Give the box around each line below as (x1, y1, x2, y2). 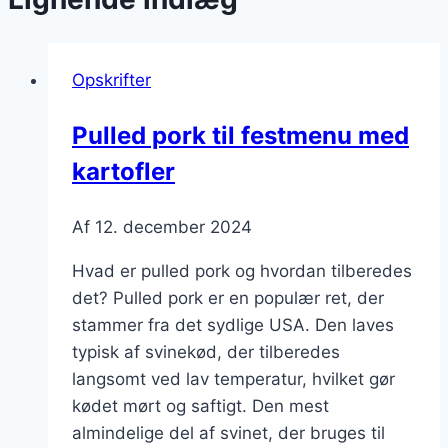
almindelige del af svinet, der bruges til (72, 422, 385, 443)
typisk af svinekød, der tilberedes (72, 341, 340, 362)
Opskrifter (72, 69, 151, 90)
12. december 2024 (95, 216, 252, 237)
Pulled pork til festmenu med (72, 120, 409, 150)
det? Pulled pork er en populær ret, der (72, 287, 384, 308)
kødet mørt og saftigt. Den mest (72, 395, 329, 416)
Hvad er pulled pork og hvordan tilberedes (72, 260, 412, 281)
